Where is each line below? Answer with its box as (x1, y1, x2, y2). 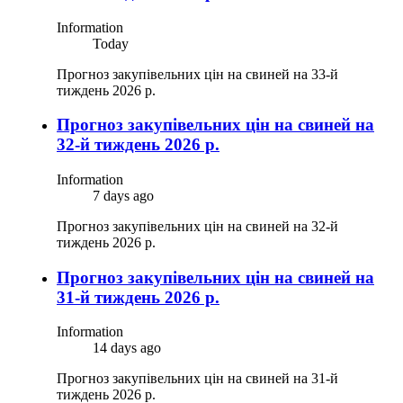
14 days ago (93, 340, 161, 356)
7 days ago (93, 188, 154, 204)
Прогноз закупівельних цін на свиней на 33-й (57, 66, 338, 82)
